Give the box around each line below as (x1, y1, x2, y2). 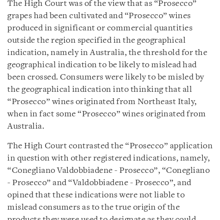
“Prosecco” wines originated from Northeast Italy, (7, 98, 197, 106)
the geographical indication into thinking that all (7, 85, 192, 94)
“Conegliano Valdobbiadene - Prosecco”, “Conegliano (7, 166, 210, 175)
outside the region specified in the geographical (7, 36, 186, 45)
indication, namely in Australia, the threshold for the (7, 49, 207, 57)
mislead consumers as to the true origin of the (7, 203, 180, 212)
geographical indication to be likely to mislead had (7, 61, 197, 69)
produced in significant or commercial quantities (7, 24, 192, 32)
